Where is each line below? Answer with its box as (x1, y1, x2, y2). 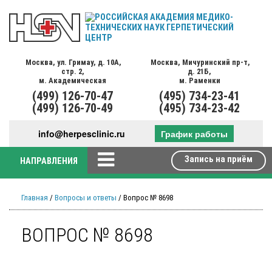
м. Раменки (178, 76, 220, 85)
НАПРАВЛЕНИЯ (20, 155, 78, 166)
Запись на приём (184, 154, 253, 165)
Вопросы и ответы (55, 192, 117, 202)
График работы (160, 127, 228, 140)
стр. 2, (61, 67, 84, 76)
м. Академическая (39, 76, 106, 85)
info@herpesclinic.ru (38, 127, 126, 140)
